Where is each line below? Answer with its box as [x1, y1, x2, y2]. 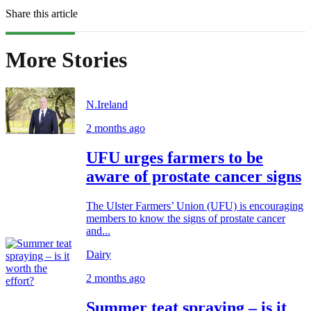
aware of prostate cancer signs [86, 167, 301, 186]
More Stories [6, 47, 127, 72]
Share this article [6, 8, 78, 20]
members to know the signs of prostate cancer [86, 212, 285, 225]
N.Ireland [86, 99, 128, 111]
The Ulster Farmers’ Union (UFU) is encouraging [86, 200, 303, 212]
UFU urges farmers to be [86, 149, 263, 167]
